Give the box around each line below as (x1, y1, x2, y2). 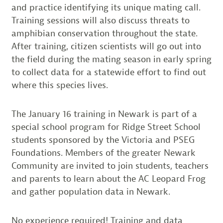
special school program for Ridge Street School (11, 121, 201, 132)
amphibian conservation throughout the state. (11, 27, 198, 39)
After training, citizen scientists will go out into (11, 40, 201, 52)
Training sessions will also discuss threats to (11, 14, 190, 26)
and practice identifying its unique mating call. (11, 1, 201, 13)
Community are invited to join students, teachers (11, 160, 209, 171)
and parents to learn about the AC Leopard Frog (11, 173, 206, 184)
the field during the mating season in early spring (11, 53, 212, 65)
